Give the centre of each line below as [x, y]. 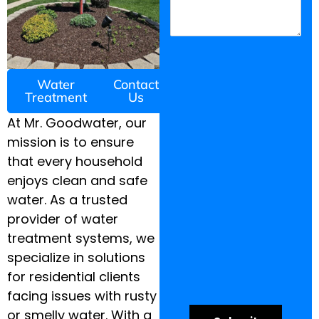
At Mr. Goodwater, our [77, 123]
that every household [75, 161]
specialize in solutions [76, 257]
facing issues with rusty [82, 296]
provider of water [63, 219]
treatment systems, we [81, 238]
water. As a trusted [67, 200]
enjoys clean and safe [77, 181]
